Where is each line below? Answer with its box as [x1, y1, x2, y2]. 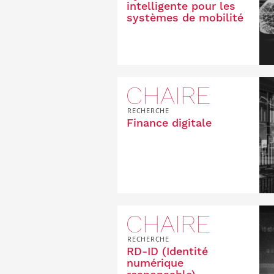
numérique [127, 256, 183, 269]
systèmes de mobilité [127, 11, 243, 24]
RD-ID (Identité [127, 245, 208, 257]
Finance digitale [127, 116, 212, 129]
